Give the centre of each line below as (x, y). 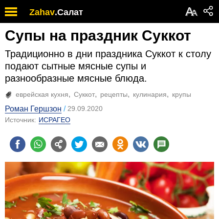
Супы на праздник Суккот (98, 35)
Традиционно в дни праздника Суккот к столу (108, 54)
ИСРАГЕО (55, 120)
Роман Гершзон (33, 109)
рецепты (114, 94)
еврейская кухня (42, 94)
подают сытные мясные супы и (76, 66)
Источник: (21, 120)
